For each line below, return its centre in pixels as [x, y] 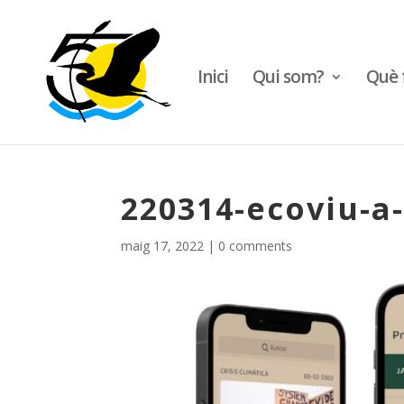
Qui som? [288, 77]
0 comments [256, 246]
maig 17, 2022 [163, 246]
